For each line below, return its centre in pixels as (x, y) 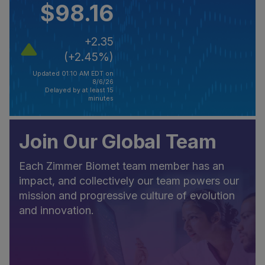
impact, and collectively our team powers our (129, 180)
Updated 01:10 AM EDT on (73, 73)
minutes (101, 98)
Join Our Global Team (118, 141)
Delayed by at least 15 (79, 90)
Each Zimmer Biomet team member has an (122, 166)
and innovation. (56, 210)
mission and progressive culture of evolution (127, 195)
